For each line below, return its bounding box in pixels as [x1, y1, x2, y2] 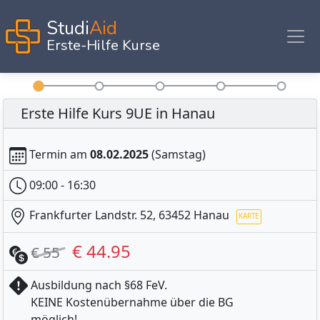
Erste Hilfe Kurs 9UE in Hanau [21, 104, 215, 123]
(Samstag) [149, 146, 206, 162]
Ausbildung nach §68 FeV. [31, 277, 167, 294]
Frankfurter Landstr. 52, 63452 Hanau [26, 207, 232, 224]
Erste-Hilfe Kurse [46, 36, 160, 55]
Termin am [26, 146, 90, 162]
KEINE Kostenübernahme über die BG [31, 294, 234, 311]
